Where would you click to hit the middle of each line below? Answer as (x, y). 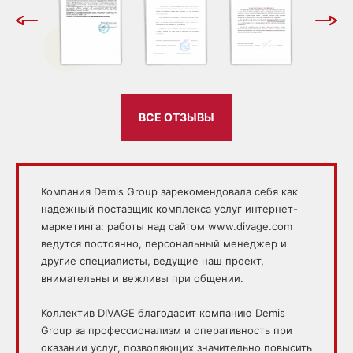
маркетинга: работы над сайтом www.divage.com (167, 226)
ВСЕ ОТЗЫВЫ (176, 117)
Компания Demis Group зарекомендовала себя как (169, 191)
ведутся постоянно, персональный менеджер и (164, 243)
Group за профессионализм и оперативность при (167, 330)
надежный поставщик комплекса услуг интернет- (169, 208)
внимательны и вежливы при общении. (142, 278)
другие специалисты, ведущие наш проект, (152, 260)
